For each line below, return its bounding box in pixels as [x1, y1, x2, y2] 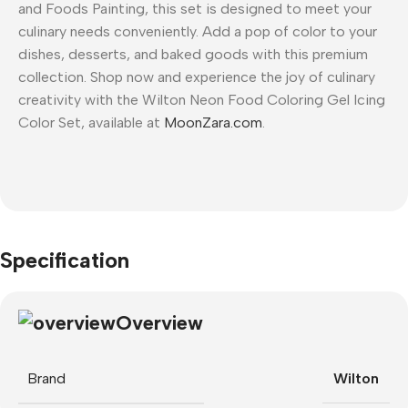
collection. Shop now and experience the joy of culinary [18, 67, 375, 86]
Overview [116, 310, 203, 335]
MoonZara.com [164, 113, 262, 131]
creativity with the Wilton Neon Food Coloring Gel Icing [18, 90, 385, 108]
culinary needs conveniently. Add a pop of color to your [18, 22, 377, 40]
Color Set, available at [18, 113, 164, 131]
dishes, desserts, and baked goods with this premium [18, 45, 368, 63]
